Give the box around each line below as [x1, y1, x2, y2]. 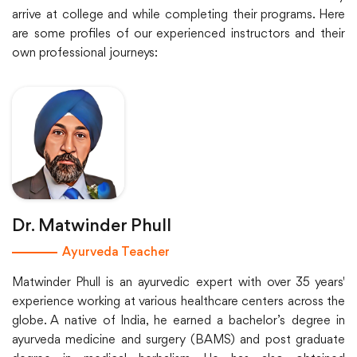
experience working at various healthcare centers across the [12, 296, 345, 309]
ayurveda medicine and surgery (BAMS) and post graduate [12, 334, 345, 347]
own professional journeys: [12, 47, 158, 61]
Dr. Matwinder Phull [12, 219, 171, 236]
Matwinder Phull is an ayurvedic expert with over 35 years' [12, 277, 345, 290]
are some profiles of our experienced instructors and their [12, 28, 345, 41]
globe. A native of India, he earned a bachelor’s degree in [12, 315, 345, 328]
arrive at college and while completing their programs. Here [12, 9, 345, 22]
